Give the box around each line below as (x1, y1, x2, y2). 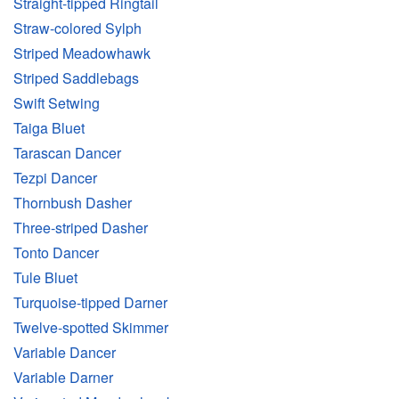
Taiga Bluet (13, 118, 85, 139)
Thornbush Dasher (13, 192, 132, 214)
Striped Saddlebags (13, 68, 139, 89)
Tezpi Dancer (13, 167, 97, 189)
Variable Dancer (13, 342, 116, 363)
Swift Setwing (13, 93, 100, 114)
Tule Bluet (13, 267, 77, 289)
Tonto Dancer (13, 242, 99, 264)
